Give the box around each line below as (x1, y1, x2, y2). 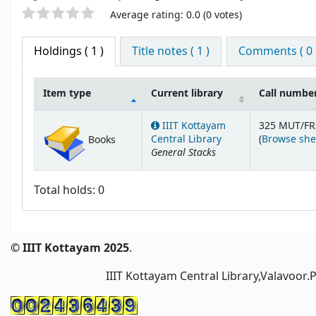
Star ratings (21, 6, 96, 25)
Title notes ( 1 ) (132, 43, 210, 61)
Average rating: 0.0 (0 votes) (110, 8, 242, 23)
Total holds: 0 (34, 182, 104, 200)
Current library (151, 86, 223, 102)
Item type (43, 86, 91, 102)
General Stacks (151, 145, 216, 161)
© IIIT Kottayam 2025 (11, 240, 129, 257)
